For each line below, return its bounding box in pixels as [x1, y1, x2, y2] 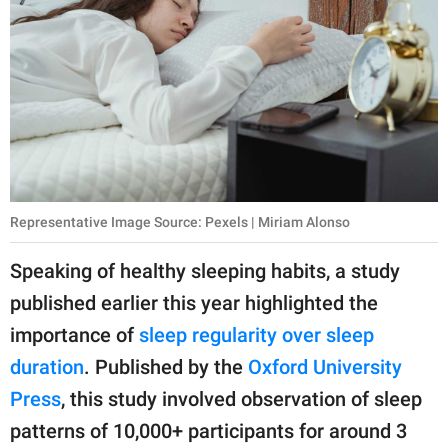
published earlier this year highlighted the [10, 290, 378, 315]
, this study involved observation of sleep [61, 386, 422, 411]
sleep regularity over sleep [139, 322, 374, 347]
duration [10, 354, 84, 379]
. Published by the [84, 354, 248, 379]
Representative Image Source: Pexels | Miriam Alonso [10, 213, 350, 230]
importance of [10, 322, 139, 347]
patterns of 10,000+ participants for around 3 [10, 418, 407, 443]
